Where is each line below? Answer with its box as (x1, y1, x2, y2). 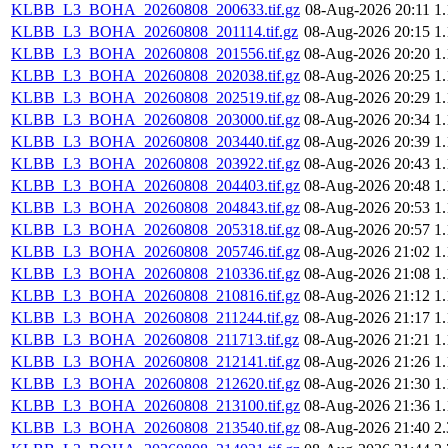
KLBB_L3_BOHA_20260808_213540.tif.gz (11, 419, 300, 437)
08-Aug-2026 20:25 (304, 67, 430, 85)
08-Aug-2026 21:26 (304, 353, 430, 371)
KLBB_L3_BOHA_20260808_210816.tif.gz (11, 287, 300, 305)
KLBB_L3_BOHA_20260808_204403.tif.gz (11, 177, 300, 195)
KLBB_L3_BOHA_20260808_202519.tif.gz (11, 89, 300, 107)
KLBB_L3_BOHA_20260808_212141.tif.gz (11, 353, 300, 371)
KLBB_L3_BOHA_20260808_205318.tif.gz (11, 221, 300, 239)
